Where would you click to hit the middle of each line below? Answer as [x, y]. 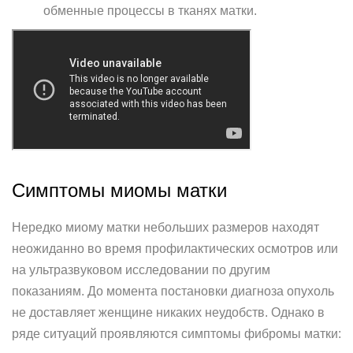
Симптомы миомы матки [119, 190]
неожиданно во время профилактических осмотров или [175, 249]
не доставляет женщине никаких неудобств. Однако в [168, 312]
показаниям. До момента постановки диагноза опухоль [173, 291]
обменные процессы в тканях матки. [150, 11]
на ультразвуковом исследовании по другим [141, 270]
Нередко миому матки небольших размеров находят [165, 227]
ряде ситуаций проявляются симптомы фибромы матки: [176, 334]
